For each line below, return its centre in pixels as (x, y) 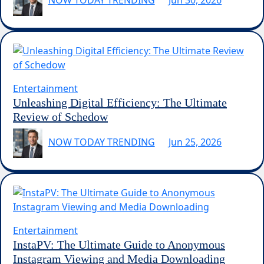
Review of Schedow (60, 116)
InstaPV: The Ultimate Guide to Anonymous (119, 244)
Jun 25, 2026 (195, 142)
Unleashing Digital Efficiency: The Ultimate (120, 102)
